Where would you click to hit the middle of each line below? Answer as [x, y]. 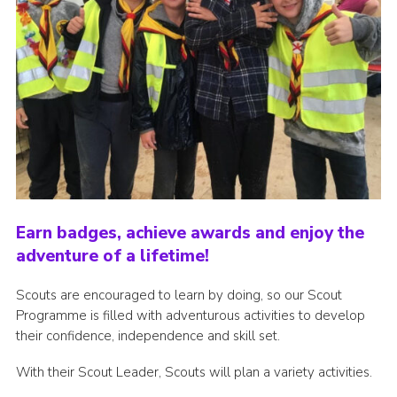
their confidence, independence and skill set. [148, 336]
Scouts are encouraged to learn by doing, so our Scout [179, 296]
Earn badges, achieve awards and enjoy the [190, 234]
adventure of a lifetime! [112, 257]
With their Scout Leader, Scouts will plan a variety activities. [194, 373]
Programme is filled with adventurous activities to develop [190, 316]
